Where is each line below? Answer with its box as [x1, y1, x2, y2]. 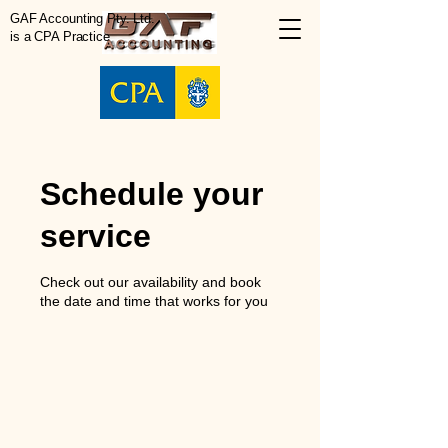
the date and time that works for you [40, 293, 268, 309]
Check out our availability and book [40, 274, 261, 290]
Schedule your [40, 176, 263, 212]
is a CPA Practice [10, 29, 114, 44]
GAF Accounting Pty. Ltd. [10, 11, 155, 26]
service [40, 218, 151, 254]
